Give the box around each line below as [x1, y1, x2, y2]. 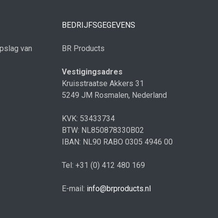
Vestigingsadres [62, 67, 123, 76]
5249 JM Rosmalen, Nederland [62, 91, 167, 100]
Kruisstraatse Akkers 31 [62, 79, 144, 88]
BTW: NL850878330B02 [62, 126, 144, 135]
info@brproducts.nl [87, 184, 151, 193]
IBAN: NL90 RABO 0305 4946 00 [62, 137, 173, 146]
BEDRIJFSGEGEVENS [62, 20, 135, 30]
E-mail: [62, 184, 87, 193]
